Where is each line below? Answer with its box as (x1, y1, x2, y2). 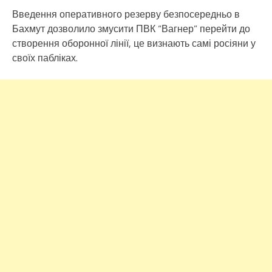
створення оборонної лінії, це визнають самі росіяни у (12, 35, 256, 50)
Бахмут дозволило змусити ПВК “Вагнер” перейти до (12, 21, 250, 36)
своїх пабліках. (12, 50, 78, 65)
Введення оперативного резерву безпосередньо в (12, 6, 240, 21)
